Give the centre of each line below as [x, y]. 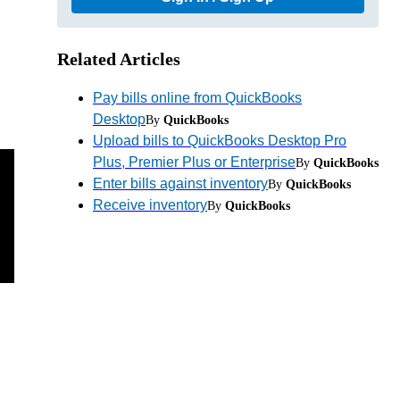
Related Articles [119, 58]
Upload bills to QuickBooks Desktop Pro [220, 140]
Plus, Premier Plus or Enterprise [194, 162]
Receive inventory [150, 204]
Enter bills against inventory [180, 183]
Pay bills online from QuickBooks [197, 97]
